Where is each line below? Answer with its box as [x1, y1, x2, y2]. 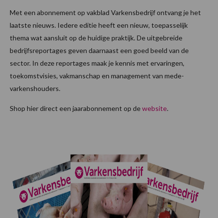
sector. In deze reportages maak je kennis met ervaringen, [10, 59, 184, 68]
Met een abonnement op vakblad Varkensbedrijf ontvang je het [10, 8, 201, 17]
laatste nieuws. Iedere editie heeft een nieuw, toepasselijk [10, 21, 188, 30]
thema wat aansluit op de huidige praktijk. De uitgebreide [10, 34, 182, 42]
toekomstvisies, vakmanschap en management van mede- [10, 72, 184, 80]
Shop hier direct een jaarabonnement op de [10, 104, 142, 113]
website [142, 104, 167, 113]
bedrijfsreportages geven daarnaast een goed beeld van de [10, 46, 189, 55]
